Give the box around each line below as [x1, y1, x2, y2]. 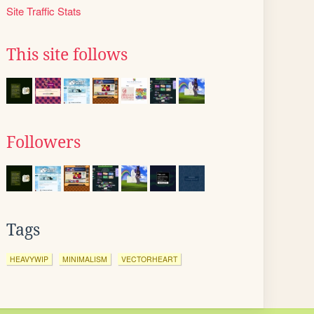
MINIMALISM [62, 254, 107, 264]
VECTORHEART [121, 254, 177, 264]
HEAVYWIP [10, 254, 48, 264]
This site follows [6, 46, 128, 64]
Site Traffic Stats [6, 4, 81, 18]
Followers [6, 133, 81, 151]
